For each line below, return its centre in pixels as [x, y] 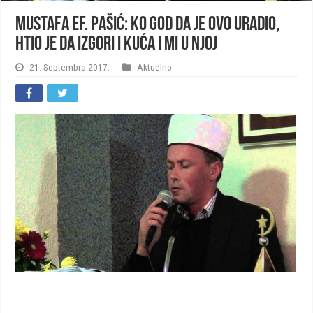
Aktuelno [155, 67]
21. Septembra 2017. [70, 67]
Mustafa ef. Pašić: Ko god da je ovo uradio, [148, 25]
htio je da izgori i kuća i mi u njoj [117, 44]
